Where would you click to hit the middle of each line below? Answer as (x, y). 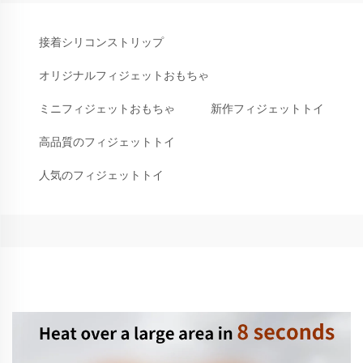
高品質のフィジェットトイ (107, 142)
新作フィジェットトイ (267, 109)
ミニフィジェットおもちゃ (107, 109)
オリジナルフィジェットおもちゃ (124, 75)
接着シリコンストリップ (101, 42)
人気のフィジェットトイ (101, 175)
